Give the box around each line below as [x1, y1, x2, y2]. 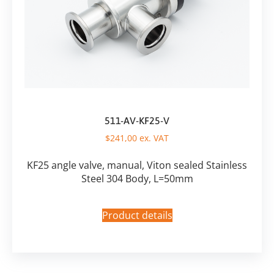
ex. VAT [137, 132, 169, 144]
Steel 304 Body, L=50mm [81, 171, 193, 185]
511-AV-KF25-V [105, 115, 169, 127]
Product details [102, 209, 172, 223]
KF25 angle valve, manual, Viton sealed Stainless [27, 158, 247, 172]
